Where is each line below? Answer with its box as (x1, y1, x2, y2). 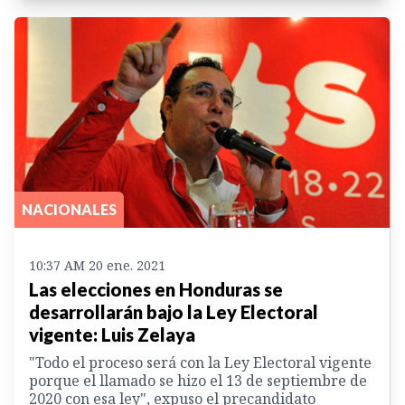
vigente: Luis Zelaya (29, 324, 195, 346)
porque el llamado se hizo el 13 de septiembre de (29, 371, 367, 391)
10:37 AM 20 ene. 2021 (29, 257, 165, 275)
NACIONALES (22, 201, 117, 219)
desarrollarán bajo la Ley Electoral (29, 301, 318, 324)
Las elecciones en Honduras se (29, 278, 283, 301)
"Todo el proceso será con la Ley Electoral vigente (29, 353, 372, 373)
